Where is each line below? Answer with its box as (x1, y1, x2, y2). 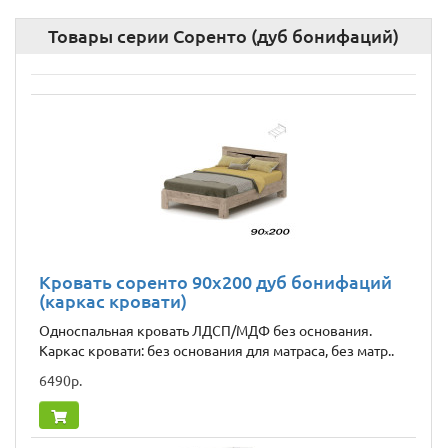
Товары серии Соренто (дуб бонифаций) (48, 26, 399, 47)
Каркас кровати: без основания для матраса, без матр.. (39, 343, 394, 360)
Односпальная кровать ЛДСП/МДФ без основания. (39, 323, 372, 340)
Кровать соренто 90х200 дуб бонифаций (39, 272, 392, 293)
